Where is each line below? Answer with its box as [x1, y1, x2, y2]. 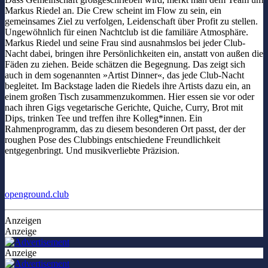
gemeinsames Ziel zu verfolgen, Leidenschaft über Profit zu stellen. [5, 16, 258, 26]
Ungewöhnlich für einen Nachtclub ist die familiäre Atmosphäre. [5, 26, 248, 37]
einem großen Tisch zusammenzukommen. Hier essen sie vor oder [5, 91, 254, 102]
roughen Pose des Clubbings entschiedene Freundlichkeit [5, 134, 220, 145]
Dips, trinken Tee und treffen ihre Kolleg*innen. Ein [5, 112, 202, 123]
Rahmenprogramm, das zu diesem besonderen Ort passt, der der [5, 123, 245, 134]
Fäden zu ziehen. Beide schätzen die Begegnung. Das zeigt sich [5, 59, 245, 69]
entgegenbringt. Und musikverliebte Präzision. [5, 145, 179, 156]
